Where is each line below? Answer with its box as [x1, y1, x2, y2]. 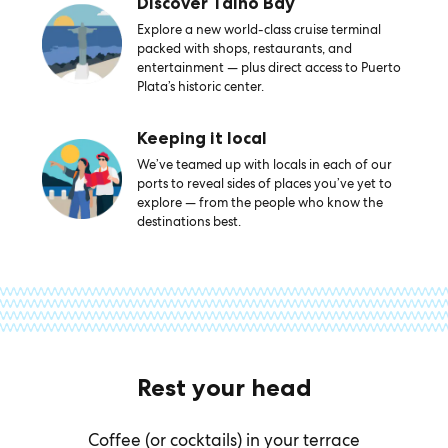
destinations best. [136, 213, 241, 230]
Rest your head [136, 373, 312, 402]
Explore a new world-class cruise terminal [136, 21, 381, 38]
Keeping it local [136, 128, 267, 148]
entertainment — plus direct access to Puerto [136, 59, 401, 76]
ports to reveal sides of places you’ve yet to [136, 175, 392, 192]
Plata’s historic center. [136, 78, 264, 95]
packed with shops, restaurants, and [136, 40, 352, 57]
